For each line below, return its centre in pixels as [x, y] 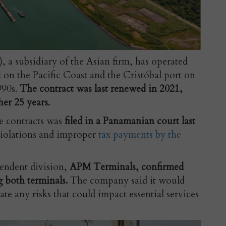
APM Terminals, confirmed [127, 167]
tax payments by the [140, 135]
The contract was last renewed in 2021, [101, 89]
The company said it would [126, 181]
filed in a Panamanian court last [130, 121]
